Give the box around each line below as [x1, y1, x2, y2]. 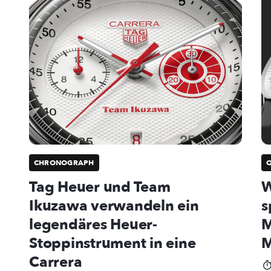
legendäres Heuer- [29, 214, 157, 235]
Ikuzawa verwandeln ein [29, 195, 199, 216]
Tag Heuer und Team [29, 177, 171, 197]
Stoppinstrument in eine [29, 233, 196, 253]
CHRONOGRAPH [34, 157, 94, 168]
